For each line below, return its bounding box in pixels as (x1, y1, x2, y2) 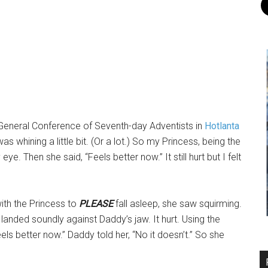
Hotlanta (205, 120, 239, 132)
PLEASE (79, 198, 113, 209)
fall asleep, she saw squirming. (113, 198, 242, 209)
